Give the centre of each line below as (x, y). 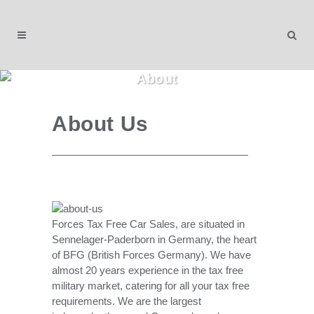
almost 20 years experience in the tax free (148, 270)
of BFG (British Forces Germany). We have (151, 255)
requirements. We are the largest (127, 301)
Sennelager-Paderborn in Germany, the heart (154, 239)
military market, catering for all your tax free (151, 286)
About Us (100, 124)
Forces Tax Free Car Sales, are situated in (148, 224)
